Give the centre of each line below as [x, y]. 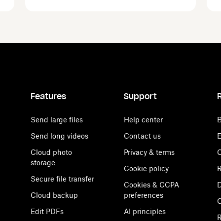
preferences [144, 195]
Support [140, 96]
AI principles [145, 211]
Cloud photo [51, 152]
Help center [143, 120]
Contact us [142, 136]
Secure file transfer [62, 179]
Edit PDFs [47, 211]
